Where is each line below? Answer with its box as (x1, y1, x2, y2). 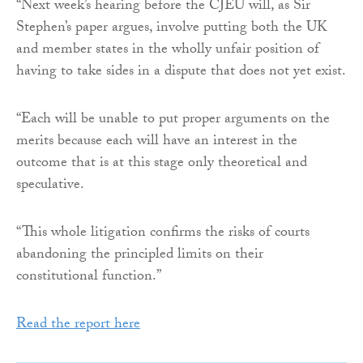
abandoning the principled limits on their (16, 242, 263, 268)
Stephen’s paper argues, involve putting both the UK (16, 15, 327, 41)
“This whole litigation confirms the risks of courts (16, 220, 310, 246)
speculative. (16, 173, 84, 199)
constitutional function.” (16, 264, 161, 290)
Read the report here (16, 312, 140, 338)
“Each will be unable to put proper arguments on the (16, 107, 330, 133)
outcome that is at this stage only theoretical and (16, 151, 307, 177)
